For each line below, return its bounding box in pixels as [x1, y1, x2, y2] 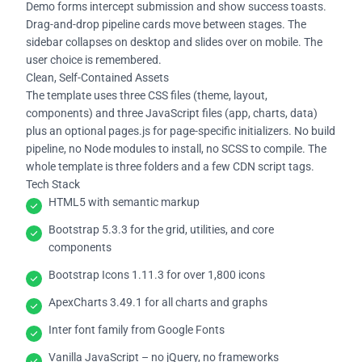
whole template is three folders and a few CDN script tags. [26, 159, 314, 173]
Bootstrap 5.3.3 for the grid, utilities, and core [48, 222, 274, 236]
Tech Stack [26, 177, 80, 191]
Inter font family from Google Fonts [48, 322, 225, 336]
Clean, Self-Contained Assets [26, 70, 169, 84]
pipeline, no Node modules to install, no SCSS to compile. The [26, 141, 326, 155]
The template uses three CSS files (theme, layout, [26, 88, 267, 102]
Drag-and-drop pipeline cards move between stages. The [26, 17, 306, 31]
